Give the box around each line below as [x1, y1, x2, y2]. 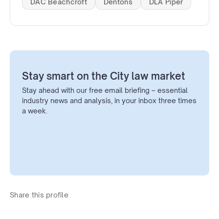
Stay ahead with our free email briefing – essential [22, 86, 188, 95]
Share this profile [10, 191, 69, 199]
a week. [22, 107, 47, 115]
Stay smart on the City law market [22, 70, 185, 83]
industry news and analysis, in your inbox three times [22, 96, 197, 105]
